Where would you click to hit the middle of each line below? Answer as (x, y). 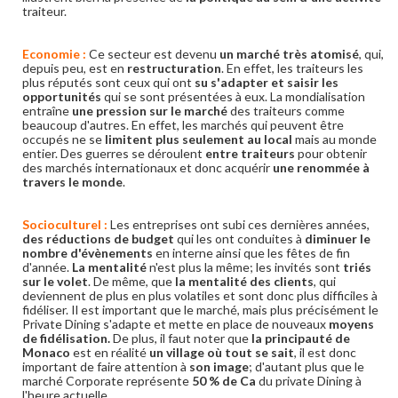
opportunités (62, 96)
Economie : (56, 54)
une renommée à (321, 167)
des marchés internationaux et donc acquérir (147, 167)
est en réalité (111, 352)
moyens (351, 324)
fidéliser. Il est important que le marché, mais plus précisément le (200, 310)
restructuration (174, 68)
